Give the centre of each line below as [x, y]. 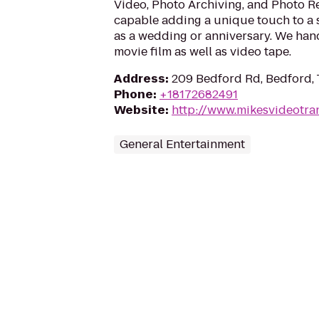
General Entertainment [182, 144]
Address [140, 79]
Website [140, 110]
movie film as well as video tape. [203, 52]
